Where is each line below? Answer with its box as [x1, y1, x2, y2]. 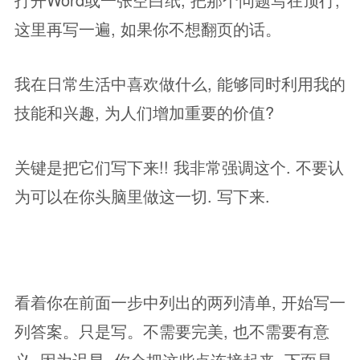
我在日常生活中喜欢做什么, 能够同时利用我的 [14, 72, 346, 95]
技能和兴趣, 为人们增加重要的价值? [14, 100, 274, 124]
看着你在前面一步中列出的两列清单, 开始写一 [14, 290, 346, 313]
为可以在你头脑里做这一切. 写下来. [14, 184, 270, 207]
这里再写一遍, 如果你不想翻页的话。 [14, 17, 281, 40]
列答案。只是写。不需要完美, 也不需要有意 [14, 319, 329, 342]
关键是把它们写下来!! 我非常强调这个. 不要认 [14, 155, 344, 178]
